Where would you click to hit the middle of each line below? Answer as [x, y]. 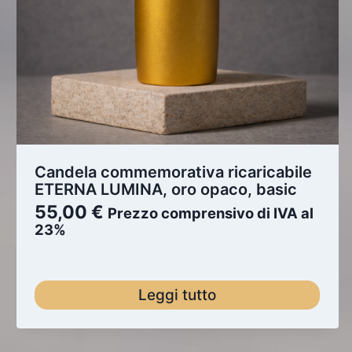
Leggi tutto [178, 295]
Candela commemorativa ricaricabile [174, 172]
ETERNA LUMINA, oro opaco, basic [166, 189]
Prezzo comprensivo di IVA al [211, 213]
